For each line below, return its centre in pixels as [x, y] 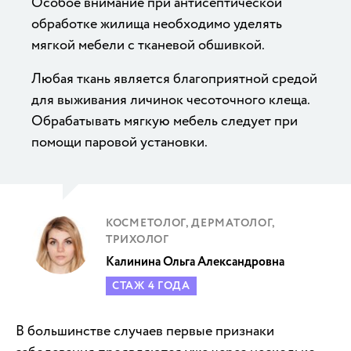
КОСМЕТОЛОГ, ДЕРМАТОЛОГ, [191, 223]
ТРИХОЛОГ [138, 239]
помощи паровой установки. [119, 142]
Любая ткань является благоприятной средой [174, 78]
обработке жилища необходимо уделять [157, 24]
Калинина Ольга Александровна [195, 262]
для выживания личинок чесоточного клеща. [170, 100]
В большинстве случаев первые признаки [145, 331]
